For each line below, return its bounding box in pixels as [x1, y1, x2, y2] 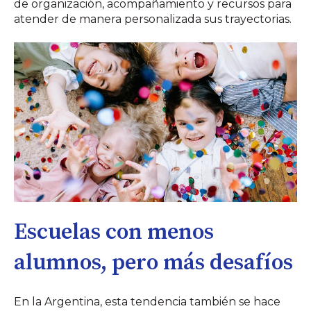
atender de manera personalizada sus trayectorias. [14, 12, 292, 26]
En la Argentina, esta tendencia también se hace [14, 294, 280, 308]
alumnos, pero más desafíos [14, 249, 293, 278]
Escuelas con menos [14, 219, 214, 247]
